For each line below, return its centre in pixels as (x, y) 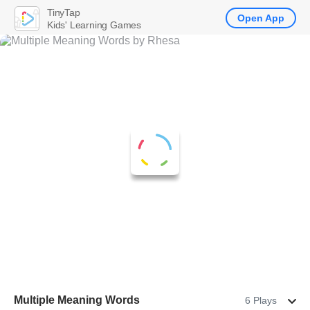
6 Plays (261, 300)
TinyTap (64, 12)
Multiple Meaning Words (77, 300)
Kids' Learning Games (94, 25)
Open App (261, 18)
